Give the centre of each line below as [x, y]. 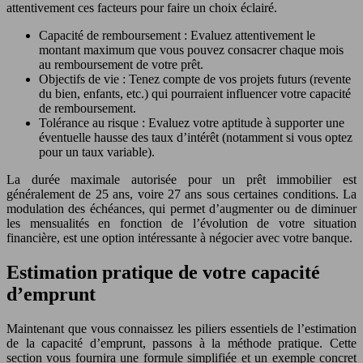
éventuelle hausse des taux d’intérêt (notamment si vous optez [196, 137]
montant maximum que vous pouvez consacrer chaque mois [191, 49]
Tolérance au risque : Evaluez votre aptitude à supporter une [192, 122]
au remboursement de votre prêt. [121, 64]
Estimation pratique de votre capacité [163, 272]
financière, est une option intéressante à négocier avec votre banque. [179, 237]
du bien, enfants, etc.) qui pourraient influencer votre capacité [195, 93]
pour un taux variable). [97, 152]
